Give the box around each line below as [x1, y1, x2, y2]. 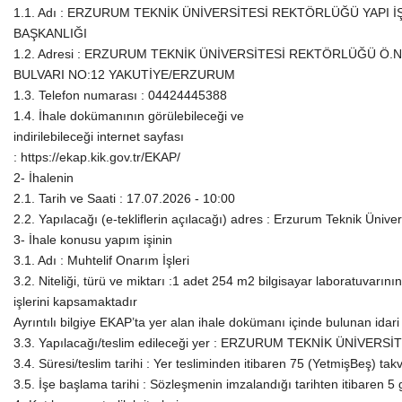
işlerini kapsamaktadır [13, 293, 137, 309]
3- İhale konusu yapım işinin [13, 232, 172, 247]
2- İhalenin [13, 170, 74, 185]
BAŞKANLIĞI [13, 25, 87, 40]
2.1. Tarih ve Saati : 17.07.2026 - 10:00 [13, 190, 235, 205]
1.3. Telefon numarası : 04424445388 [13, 87, 227, 102]
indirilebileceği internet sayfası [13, 128, 184, 144]
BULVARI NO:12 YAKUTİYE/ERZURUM [13, 66, 235, 82]
